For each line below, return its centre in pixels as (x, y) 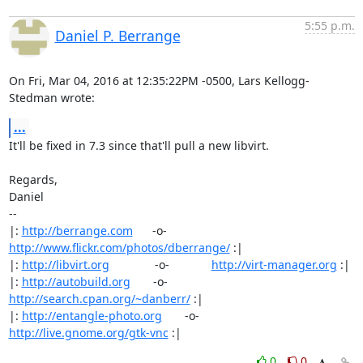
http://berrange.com (77, 231)
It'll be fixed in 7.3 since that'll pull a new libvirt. (139, 145)
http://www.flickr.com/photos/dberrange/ (119, 248)
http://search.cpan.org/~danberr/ (99, 299)
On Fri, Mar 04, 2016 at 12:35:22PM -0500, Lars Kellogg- (159, 81)
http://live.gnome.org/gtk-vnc (88, 333)
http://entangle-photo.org (92, 316)
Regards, (33, 179)
